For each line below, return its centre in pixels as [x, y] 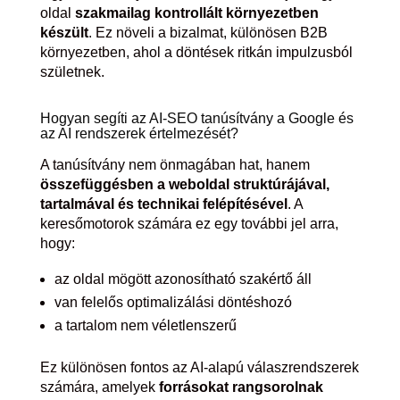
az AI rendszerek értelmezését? [139, 133]
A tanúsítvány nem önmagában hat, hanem [175, 165]
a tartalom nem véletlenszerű [145, 325]
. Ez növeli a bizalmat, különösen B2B [208, 33]
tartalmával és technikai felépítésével [163, 204]
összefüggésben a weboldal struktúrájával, [184, 184]
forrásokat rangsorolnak [241, 387]
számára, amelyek [99, 387]
